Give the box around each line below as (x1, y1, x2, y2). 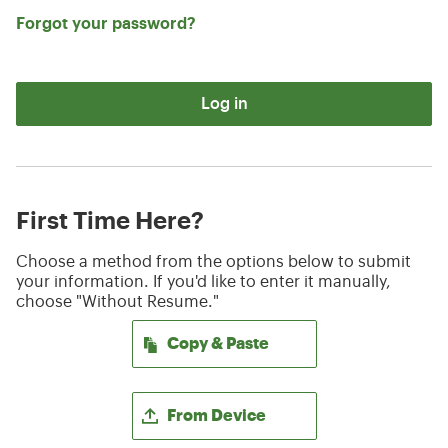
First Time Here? (16, 209, 204, 233)
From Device (166, 408, 266, 424)
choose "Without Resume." (16, 294, 219, 310)
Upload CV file (169, 393, 277, 409)
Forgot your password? (16, 16, 196, 32)
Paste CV (189, 321, 257, 337)
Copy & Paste (166, 336, 269, 352)
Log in (200, 96, 248, 112)
